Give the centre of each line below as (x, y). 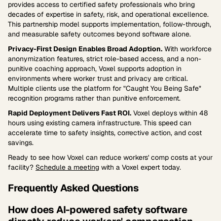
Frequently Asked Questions (73, 188)
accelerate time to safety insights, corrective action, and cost (105, 133)
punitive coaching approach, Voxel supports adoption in (95, 69)
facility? (22, 167)
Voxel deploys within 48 (169, 113)
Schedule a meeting (67, 167)
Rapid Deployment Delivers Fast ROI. (70, 113)
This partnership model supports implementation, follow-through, (110, 24)
